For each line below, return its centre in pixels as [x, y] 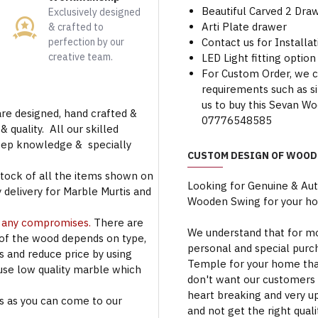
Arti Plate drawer [244, 27]
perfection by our [87, 42]
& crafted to [76, 27]
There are [119, 223]
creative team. [81, 57]
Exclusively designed [95, 12]
